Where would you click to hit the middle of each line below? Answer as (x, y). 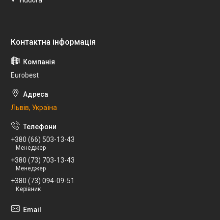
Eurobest (25, 75)
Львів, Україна (34, 107)
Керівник (28, 189)
